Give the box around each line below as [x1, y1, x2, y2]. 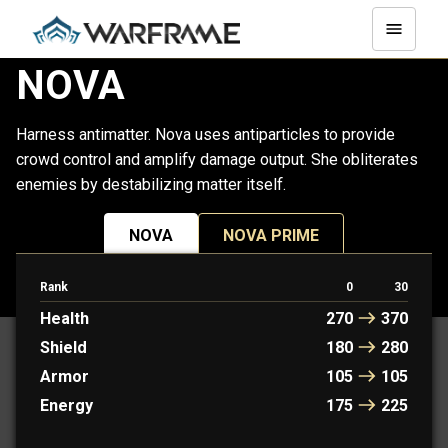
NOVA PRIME [223, 225, 319, 245]
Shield [40, 338, 87, 358]
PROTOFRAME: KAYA [157, 285, 197, 305]
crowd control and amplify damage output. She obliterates [16, 150, 418, 170]
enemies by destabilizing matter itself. [16, 175, 286, 195]
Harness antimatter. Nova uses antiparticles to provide [16, 125, 395, 145]
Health [40, 309, 89, 329]
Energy [40, 396, 93, 416]
